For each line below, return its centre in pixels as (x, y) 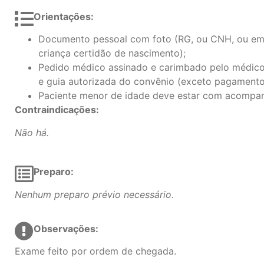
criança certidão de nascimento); (112, 53)
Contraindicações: (57, 110)
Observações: (67, 229)
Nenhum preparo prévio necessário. (94, 194)
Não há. (32, 132)
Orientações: (65, 17)
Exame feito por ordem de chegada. (95, 251)
